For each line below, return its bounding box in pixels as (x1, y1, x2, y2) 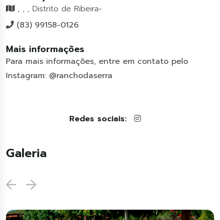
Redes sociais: (69, 112, 127, 125)
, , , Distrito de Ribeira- (15, 2, 102, 15)
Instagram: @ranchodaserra (6, 69, 112, 82)
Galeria (6, 144, 47, 162)
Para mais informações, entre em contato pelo (6, 55, 188, 67)
